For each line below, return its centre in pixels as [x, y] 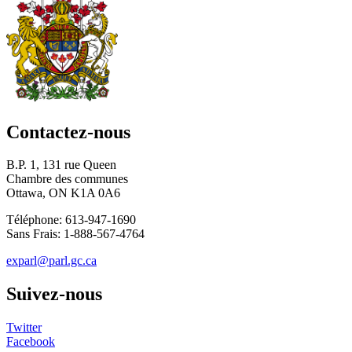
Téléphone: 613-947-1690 [71, 220]
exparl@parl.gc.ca [51, 261]
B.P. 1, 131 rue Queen [61, 165]
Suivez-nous [54, 294]
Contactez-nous [68, 132]
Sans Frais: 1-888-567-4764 [75, 234]
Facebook [31, 342]
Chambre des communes [67, 179]
